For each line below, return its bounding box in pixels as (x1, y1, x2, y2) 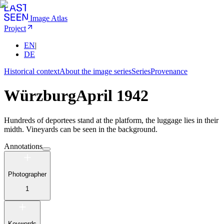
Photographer (8, 170, 46, 178)
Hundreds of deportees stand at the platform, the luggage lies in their (4, 115, 218, 124)
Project (4, 24, 26, 32)
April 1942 (76, 86, 148, 105)
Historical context (4, 67, 59, 75)
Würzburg (4, 86, 76, 105)
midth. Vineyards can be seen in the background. (4, 124, 157, 133)
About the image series (59, 67, 131, 75)
